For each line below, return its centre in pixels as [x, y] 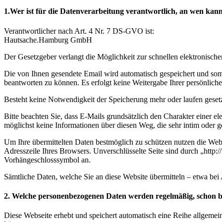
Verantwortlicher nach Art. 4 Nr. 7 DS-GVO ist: [79, 31]
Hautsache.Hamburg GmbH [48, 40]
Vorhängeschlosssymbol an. [47, 160]
